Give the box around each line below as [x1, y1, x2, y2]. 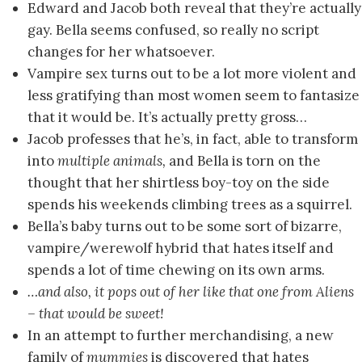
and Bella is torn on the [169, 152, 321, 170]
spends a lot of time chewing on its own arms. [27, 261, 325, 280]
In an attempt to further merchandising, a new [27, 326, 334, 345]
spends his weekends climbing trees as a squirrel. [27, 196, 352, 214]
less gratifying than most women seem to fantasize [27, 86, 360, 105]
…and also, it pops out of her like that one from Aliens [27, 283, 354, 301]
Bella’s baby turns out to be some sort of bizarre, [27, 217, 342, 236]
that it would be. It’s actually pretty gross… [27, 108, 307, 127]
